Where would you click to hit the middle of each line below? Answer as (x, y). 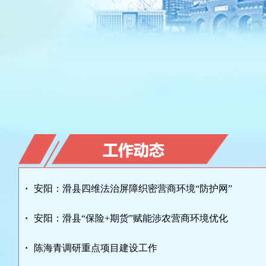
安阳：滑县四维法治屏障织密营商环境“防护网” (133, 189)
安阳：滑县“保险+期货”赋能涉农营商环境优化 (131, 218)
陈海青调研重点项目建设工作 (96, 248)
